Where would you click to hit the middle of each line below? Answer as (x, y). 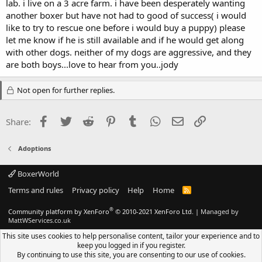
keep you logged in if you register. (131, 245)
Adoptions (34, 148)
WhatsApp (183, 120)
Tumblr (154, 120)
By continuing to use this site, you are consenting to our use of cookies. (131, 255)
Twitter (87, 120)
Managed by (220, 211)
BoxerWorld (37, 173)
